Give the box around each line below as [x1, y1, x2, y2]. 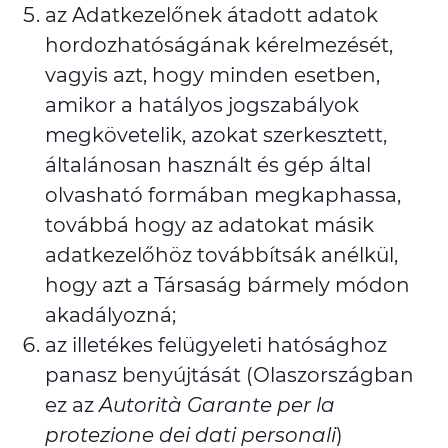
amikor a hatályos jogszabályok [45, 93, 359, 117]
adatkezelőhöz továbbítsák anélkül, [45, 243, 398, 267]
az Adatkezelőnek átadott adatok [45, 3, 378, 27]
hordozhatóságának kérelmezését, [45, 33, 393, 57]
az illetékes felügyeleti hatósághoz [45, 333, 387, 357]
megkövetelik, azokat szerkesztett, [45, 123, 387, 147]
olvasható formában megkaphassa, [45, 183, 401, 207]
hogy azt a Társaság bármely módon [45, 273, 410, 297]
